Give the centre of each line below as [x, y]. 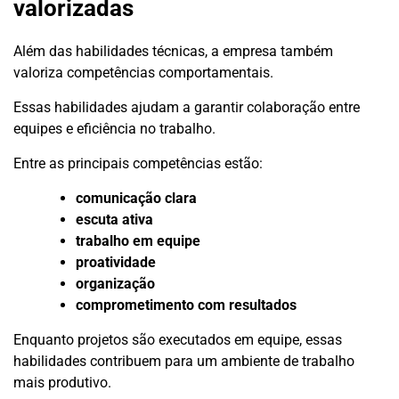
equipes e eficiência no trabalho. [114, 129]
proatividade [116, 263]
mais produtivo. [62, 383]
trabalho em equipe [138, 241]
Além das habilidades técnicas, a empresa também [173, 52]
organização [115, 284]
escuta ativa [114, 220]
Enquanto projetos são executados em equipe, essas [178, 340]
